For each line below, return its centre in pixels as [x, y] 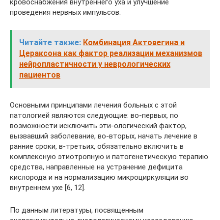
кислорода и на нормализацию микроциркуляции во [99, 177]
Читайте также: [50, 42]
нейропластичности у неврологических [95, 64]
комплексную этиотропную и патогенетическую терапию [109, 157]
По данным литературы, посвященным [77, 210]
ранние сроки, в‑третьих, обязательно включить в [97, 146]
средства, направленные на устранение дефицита [96, 167]
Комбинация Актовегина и [134, 42]
